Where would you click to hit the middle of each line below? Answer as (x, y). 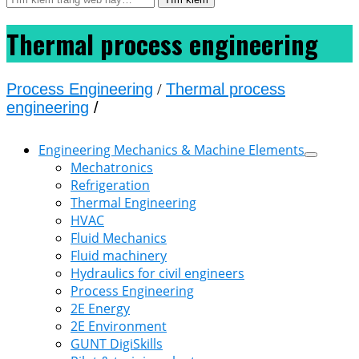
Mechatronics (112, 167)
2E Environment (119, 326)
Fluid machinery (119, 255)
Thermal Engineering (133, 202)
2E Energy (100, 308)
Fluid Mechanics (119, 238)
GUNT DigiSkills (117, 343)
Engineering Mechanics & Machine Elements (171, 149)
